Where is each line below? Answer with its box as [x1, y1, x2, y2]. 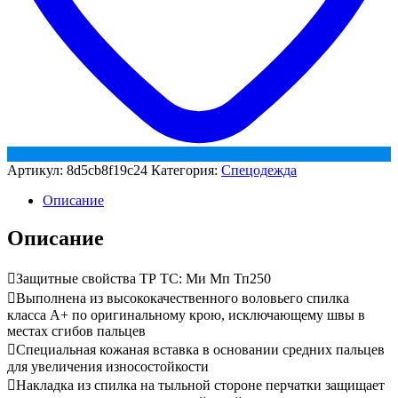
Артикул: [7, 162, 67, 178]
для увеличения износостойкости [7, 358, 209, 374]
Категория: [151, 162, 221, 178]
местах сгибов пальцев [7, 322, 146, 338]
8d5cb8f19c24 [67, 162, 147, 178]
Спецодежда [221, 162, 297, 178]
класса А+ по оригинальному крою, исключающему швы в [7, 306, 365, 322]
